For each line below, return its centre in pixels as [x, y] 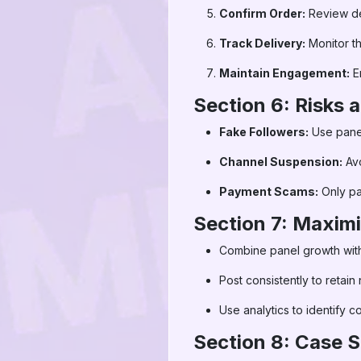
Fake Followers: [264, 132]
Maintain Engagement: [284, 73]
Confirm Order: [262, 13]
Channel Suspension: [281, 162]
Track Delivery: [262, 43]
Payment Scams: [269, 191]
